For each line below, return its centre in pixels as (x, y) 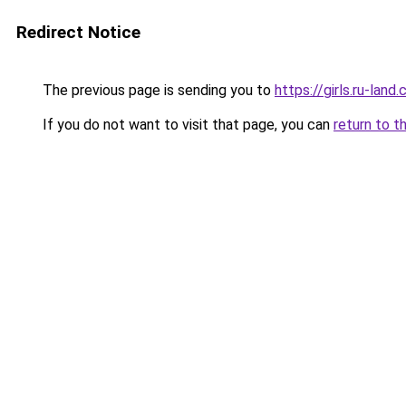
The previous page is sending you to (157, 90)
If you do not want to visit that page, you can (186, 125)
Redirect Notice (78, 32)
